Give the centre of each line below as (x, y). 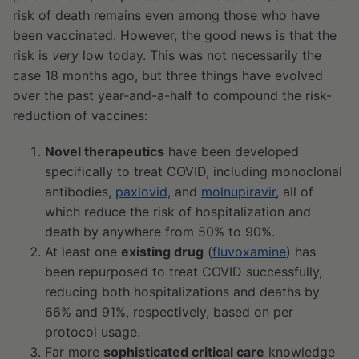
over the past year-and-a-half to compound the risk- (172, 96)
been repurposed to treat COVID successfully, (184, 272)
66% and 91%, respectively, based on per (169, 312)
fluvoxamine (249, 252)
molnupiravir (238, 192)
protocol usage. (93, 332)
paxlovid (141, 192)
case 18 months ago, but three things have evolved (168, 76)
